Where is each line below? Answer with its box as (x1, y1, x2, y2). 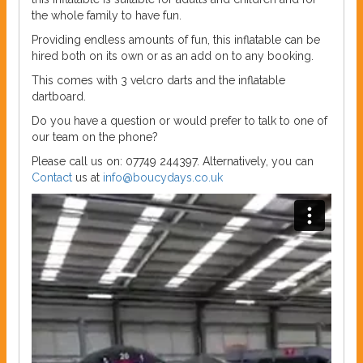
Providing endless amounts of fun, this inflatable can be (32, 33, 320, 47)
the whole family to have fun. (32, 9, 181, 23)
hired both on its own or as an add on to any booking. (32, 49, 314, 63)
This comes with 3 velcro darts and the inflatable (32, 74, 285, 88)
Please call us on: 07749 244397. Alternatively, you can (32, 155, 314, 169)
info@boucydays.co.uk (103, 171, 223, 185)
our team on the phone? (32, 130, 158, 144)
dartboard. (32, 90, 86, 104)
